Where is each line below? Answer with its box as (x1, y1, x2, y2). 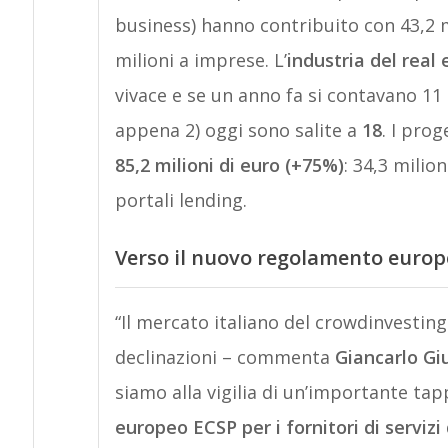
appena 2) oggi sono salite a (114, 118, 362, 142)
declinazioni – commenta (114, 344, 335, 369)
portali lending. (114, 188, 247, 212)
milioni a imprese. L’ (114, 48, 287, 72)
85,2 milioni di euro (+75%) (114, 153, 344, 177)
